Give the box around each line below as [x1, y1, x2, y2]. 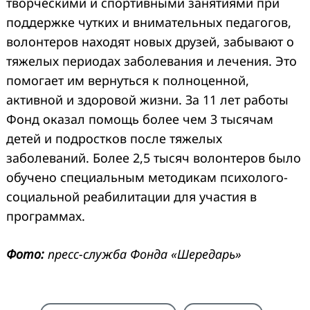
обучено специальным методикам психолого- [6, 168, 288, 185]
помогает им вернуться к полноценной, [6, 71, 249, 89]
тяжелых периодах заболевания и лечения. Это [6, 52, 297, 69]
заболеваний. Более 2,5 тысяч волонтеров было [6, 149, 301, 166]
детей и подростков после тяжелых [6, 129, 222, 147]
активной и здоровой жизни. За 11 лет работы [6, 91, 289, 108]
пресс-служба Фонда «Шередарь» [44, 245, 241, 262]
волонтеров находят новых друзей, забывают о [6, 33, 294, 50]
